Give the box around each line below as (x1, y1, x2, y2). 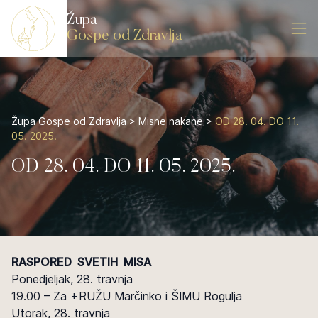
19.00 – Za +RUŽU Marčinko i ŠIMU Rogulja (11, 289, 242, 303)
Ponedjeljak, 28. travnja (11, 272, 133, 286)
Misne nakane (138, 115, 203, 127)
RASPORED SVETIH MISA (11, 255, 151, 269)
